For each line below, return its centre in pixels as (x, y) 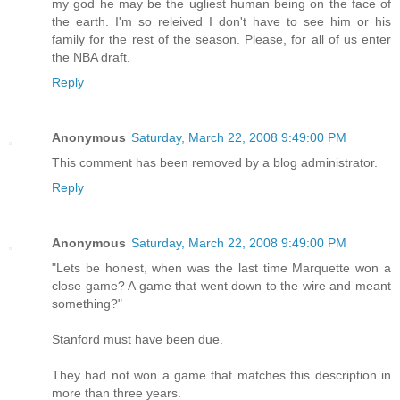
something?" (87, 303)
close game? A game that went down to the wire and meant (221, 285)
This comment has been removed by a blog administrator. (215, 162)
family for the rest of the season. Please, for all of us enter (221, 39)
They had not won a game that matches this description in (221, 375)
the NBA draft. (91, 57)
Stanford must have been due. (137, 339)
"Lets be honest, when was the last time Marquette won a (221, 267)
